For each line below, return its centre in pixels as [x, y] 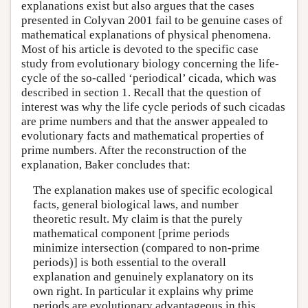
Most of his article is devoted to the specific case [140, 49]
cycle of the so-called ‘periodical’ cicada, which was [149, 78]
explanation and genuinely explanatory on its [143, 277]
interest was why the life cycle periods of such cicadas [153, 107]
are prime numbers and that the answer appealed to [145, 121]
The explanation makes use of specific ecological [153, 190]
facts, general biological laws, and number [135, 205]
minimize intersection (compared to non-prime [146, 248]
